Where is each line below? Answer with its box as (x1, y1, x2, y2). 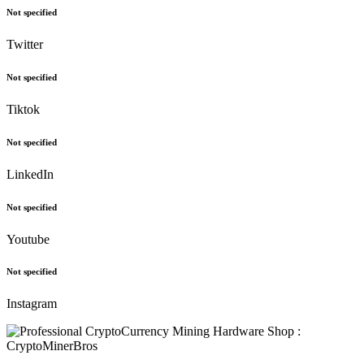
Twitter (6, 37, 43, 51)
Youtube (6, 232, 50, 246)
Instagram (6, 297, 57, 311)
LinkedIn (6, 167, 54, 181)
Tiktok (6, 102, 40, 116)
